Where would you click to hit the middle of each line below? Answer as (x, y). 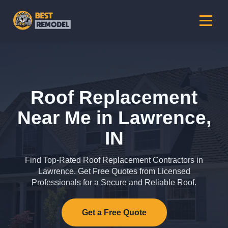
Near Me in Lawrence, (114, 118)
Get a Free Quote (114, 212)
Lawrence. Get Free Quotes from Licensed (114, 171)
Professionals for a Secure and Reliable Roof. (114, 182)
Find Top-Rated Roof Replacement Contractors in (114, 160)
